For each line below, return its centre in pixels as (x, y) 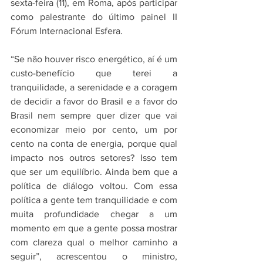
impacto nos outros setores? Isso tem (94, 158)
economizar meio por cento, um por (94, 130)
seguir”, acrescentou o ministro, (94, 257)
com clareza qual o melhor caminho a (94, 242)
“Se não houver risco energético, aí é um (94, 59)
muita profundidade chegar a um (94, 214)
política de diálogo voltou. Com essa (94, 186)
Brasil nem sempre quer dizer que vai (94, 116)
